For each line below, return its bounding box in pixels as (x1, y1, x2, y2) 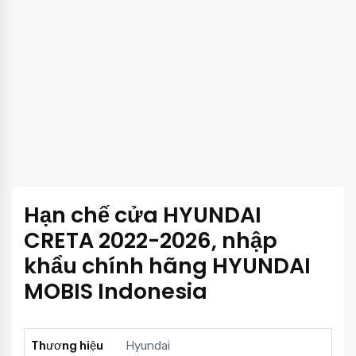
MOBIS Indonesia (24, 276, 207, 306)
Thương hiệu (31, 338, 103, 353)
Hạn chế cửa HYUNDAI (24, 199, 261, 230)
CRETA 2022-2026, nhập (24, 225, 277, 255)
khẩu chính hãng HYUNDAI (24, 250, 311, 281)
